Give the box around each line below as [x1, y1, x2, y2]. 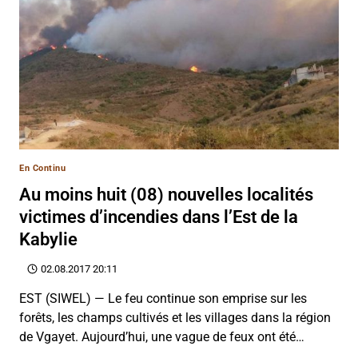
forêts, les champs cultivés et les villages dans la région [19, 309, 331, 325]
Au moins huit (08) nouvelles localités [19, 184, 313, 205]
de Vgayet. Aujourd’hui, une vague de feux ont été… [19, 328, 304, 344]
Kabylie [19, 229, 78, 249]
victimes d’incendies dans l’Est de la [19, 206, 298, 227]
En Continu [19, 162, 66, 173]
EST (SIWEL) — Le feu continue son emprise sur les [19, 290, 307, 306]
